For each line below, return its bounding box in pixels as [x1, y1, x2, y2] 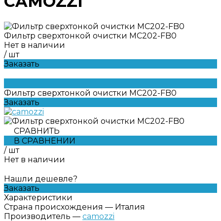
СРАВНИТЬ [14, 126, 60, 136]
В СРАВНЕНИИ [14, 136, 75, 146]
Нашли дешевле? [4, 174, 77, 184]
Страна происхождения [4, 202, 103, 212]
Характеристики [4, 192, 73, 202]
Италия [115, 202, 145, 212]
